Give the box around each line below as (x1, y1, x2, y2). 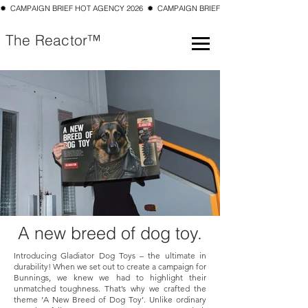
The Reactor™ (5, 31, 106, 49)
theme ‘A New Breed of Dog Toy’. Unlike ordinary (14, 294, 206, 305)
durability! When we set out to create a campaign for (14, 261, 206, 272)
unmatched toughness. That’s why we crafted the (14, 283, 206, 294)
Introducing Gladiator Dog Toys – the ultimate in (14, 250, 206, 261)
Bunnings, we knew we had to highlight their (14, 272, 206, 283)
